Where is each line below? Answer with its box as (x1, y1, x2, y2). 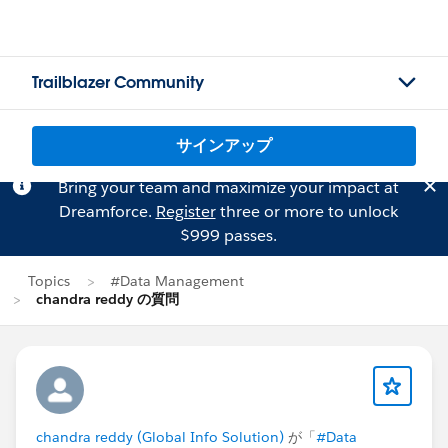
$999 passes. (179, 225, 277, 246)
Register (155, 201, 216, 222)
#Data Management (110, 272, 244, 290)
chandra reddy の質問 (36, 290, 179, 308)
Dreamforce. (58, 201, 156, 222)
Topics (28, 272, 70, 290)
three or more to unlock (215, 201, 398, 222)
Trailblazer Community (32, 72, 204, 93)
